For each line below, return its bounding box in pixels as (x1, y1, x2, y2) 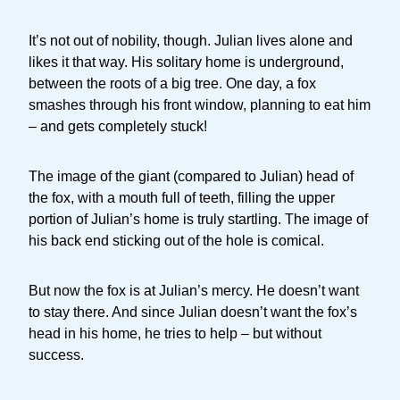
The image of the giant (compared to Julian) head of (29, 169, 354, 184)
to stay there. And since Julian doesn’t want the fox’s (29, 304, 357, 320)
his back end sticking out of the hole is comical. (29, 233, 324, 248)
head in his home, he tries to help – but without (29, 326, 321, 341)
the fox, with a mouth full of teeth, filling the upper (29, 190, 335, 205)
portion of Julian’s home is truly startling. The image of (29, 212, 368, 227)
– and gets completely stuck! (29, 119, 207, 134)
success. (29, 347, 84, 362)
